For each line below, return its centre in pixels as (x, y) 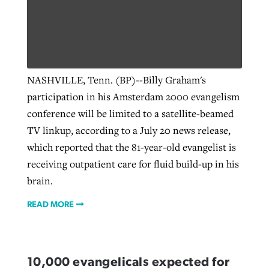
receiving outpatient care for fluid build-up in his (133, 164)
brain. (40, 180)
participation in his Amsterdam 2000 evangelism (133, 96)
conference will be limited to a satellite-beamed (130, 113)
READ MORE (50, 205)
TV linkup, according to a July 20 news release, (128, 130)
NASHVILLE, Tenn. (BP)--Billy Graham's (116, 80)
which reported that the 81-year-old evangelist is (131, 147)
